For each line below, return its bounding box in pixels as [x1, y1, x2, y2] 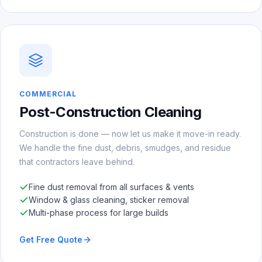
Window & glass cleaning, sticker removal [29, 194, 189, 205]
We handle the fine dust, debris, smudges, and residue [19, 142, 231, 153]
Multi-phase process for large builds [29, 207, 168, 218]
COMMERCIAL [19, 89, 77, 98]
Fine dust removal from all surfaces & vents [29, 181, 194, 192]
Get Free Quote [19, 234, 82, 244]
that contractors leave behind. [19, 156, 135, 167]
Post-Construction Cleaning [19, 103, 202, 120]
